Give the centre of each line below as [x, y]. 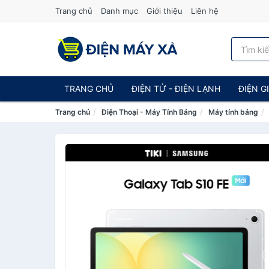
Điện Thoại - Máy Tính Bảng [149, 112]
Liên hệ [205, 11]
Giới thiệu [165, 11]
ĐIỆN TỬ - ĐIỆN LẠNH [176, 89]
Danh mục [119, 11]
